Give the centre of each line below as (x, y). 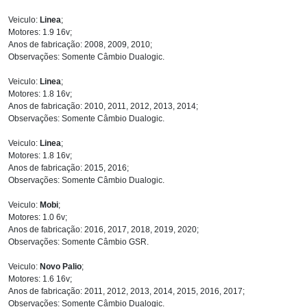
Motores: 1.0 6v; (38, 217)
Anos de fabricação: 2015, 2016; (69, 168)
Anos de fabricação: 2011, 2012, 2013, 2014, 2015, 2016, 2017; (126, 291)
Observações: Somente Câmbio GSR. (78, 242)
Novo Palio (61, 266)
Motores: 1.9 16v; (40, 32)
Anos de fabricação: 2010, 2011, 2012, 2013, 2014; (103, 106)
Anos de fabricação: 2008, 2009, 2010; (80, 44)
